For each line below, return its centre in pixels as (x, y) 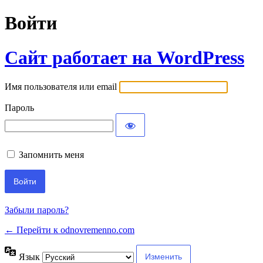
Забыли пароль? (37, 210)
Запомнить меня (51, 155)
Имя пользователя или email (61, 87)
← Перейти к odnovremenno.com (70, 230)
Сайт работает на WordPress (124, 57)
